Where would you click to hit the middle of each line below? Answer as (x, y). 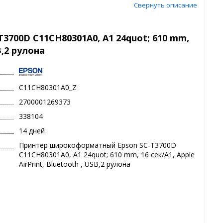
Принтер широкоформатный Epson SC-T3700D (98, 145)
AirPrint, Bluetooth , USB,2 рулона (75, 164)
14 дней (32, 131)
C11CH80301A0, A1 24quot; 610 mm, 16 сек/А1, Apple (107, 155)
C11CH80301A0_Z (48, 88)
